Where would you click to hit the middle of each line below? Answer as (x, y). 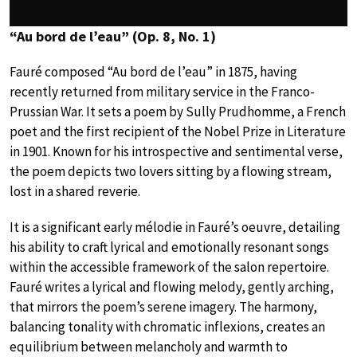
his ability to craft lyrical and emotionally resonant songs (169, 247)
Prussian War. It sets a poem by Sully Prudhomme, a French (178, 112)
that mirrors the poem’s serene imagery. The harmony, (163, 307)
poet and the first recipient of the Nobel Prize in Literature (178, 132)
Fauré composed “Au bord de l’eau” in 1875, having (153, 72)
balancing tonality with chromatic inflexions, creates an (167, 327)
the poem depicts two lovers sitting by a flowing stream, (171, 172)
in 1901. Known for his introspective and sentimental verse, (176, 152)
